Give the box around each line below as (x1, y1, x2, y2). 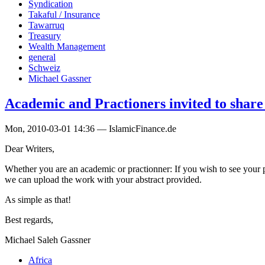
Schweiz (28, 62, 60, 73)
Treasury (28, 30, 61, 41)
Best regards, (5, 214, 53, 225)
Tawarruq (28, 20, 64, 30)
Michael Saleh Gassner (5, 234, 91, 245)
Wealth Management (28, 41, 105, 51)
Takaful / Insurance (28, 9, 100, 20)
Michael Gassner (28, 73, 91, 83)
